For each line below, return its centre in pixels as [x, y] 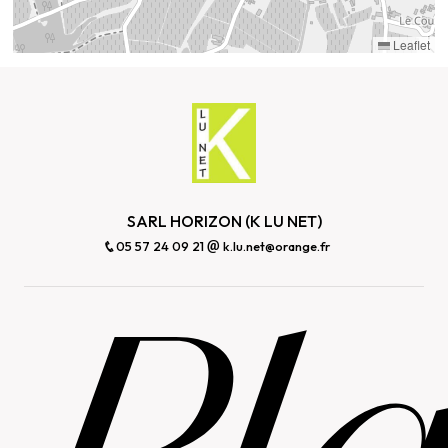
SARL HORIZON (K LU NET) [224, 220]
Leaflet [409, 45]
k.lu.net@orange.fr [274, 245]
